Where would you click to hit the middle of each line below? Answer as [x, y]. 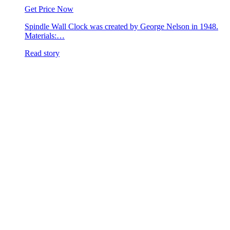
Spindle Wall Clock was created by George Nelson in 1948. [121, 26]
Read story [42, 53]
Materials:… [45, 35]
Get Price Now [49, 9]
